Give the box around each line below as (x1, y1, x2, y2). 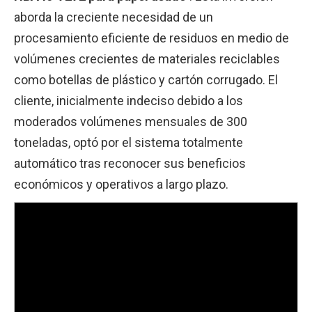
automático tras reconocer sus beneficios (14, 155, 246, 171)
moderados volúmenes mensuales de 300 (14, 114, 247, 129)
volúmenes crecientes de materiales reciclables (14, 51, 280, 66)
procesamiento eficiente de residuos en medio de (14, 30, 289, 45)
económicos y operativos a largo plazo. (14, 176, 228, 192)
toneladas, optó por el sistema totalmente (14, 134, 243, 150)
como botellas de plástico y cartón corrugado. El (14, 72, 278, 87)
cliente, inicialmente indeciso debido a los (14, 93, 243, 108)
